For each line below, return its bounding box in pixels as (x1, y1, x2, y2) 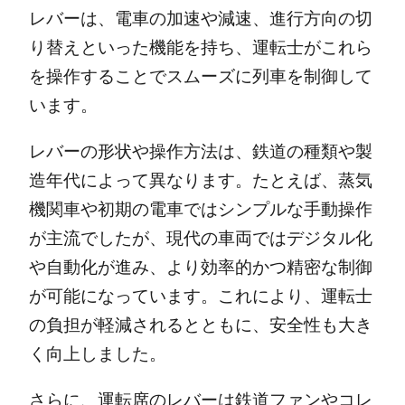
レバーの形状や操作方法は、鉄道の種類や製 (28, 141, 372, 161)
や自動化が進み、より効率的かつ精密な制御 (28, 257, 372, 277)
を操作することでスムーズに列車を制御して (28, 66, 372, 86)
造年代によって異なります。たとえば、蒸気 (28, 170, 372, 190)
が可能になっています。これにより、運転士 (28, 286, 372, 306)
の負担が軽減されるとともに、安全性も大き (28, 315, 372, 334)
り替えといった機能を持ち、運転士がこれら (28, 37, 372, 57)
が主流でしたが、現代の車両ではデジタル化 (28, 228, 372, 248)
